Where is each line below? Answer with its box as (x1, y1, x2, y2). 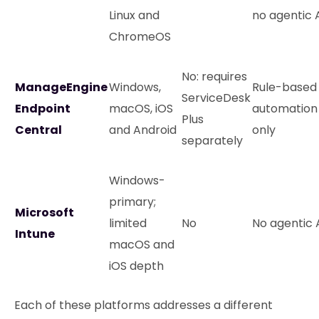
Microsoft (15, 204, 74, 221)
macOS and (109, 236, 174, 253)
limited (109, 214, 147, 231)
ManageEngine (15, 78, 108, 95)
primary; (109, 193, 156, 210)
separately (182, 132, 243, 149)
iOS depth (109, 257, 164, 274)
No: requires (182, 68, 247, 85)
